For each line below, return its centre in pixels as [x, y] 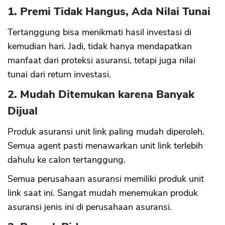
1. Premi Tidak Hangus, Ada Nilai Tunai [109, 12]
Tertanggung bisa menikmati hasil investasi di [99, 32]
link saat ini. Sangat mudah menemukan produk [103, 193]
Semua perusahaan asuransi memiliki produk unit [106, 179]
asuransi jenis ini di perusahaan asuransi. [90, 207]
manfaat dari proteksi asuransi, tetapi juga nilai [101, 61]
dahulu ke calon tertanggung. [67, 160]
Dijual [23, 111]
